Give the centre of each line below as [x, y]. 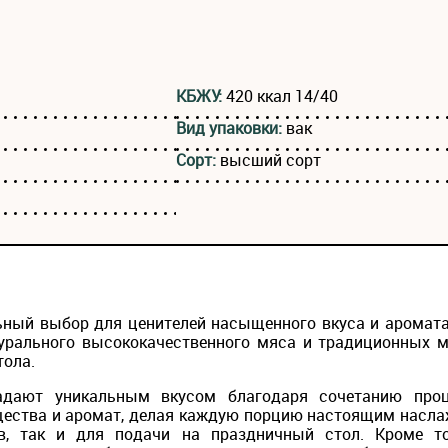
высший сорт [270, 160]
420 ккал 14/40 [282, 96]
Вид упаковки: [231, 128]
